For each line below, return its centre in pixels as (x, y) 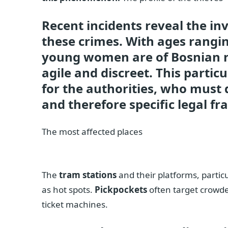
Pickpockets (121, 190)
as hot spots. (68, 190)
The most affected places (92, 131)
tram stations (88, 175)
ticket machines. (75, 205)
